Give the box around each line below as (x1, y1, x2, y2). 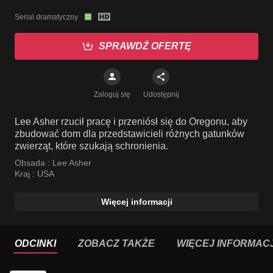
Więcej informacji (101, 197, 172, 207)
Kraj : (15, 169, 37, 179)
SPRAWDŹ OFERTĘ (99, 41, 191, 51)
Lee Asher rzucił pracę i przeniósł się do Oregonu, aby (15, 116, 247, 127)
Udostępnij (143, 90, 179, 99)
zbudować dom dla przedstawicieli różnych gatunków (15, 129, 244, 139)
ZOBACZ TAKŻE (78, 238, 155, 249)
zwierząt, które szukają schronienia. (15, 141, 168, 151)
